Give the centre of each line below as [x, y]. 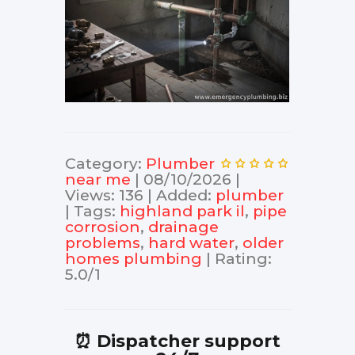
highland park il [182, 212]
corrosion [103, 227]
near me [98, 180]
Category [101, 164]
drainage [183, 227]
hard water [191, 243]
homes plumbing [134, 259]
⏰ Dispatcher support [177, 342]
